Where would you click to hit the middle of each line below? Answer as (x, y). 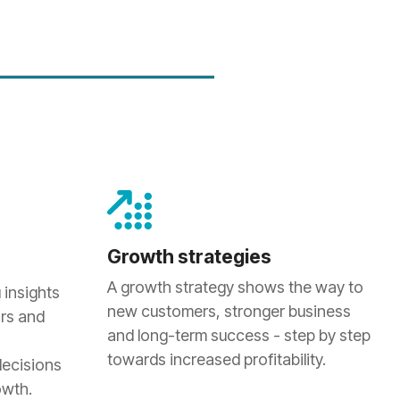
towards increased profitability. (216, 359)
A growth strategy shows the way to (235, 287)
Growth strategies (189, 257)
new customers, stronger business (229, 311)
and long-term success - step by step (238, 335)
